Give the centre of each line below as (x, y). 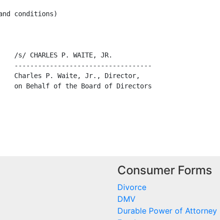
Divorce (132, 187)
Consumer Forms (165, 170)
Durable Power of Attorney (167, 211)
